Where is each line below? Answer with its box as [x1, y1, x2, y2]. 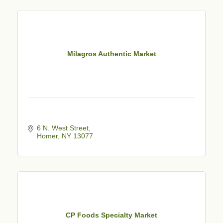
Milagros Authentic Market [67, 50, 156, 58]
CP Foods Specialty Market [66, 211, 157, 220]
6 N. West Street [36, 123, 89, 132]
